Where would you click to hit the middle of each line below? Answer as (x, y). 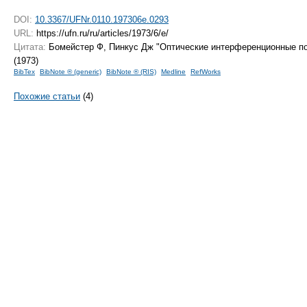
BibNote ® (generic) (71, 71)
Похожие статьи (47, 96)
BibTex (24, 71)
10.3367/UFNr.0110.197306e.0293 (102, 19)
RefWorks (206, 71)
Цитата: (30, 47)
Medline (173, 71)
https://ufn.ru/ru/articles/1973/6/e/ (101, 33)
